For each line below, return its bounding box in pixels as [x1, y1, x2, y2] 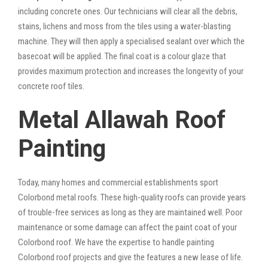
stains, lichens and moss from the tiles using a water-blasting [18, 20, 231, 32]
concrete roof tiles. [18, 80, 84, 92]
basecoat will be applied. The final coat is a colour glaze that [18, 50, 226, 62]
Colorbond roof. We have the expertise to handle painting [18, 236, 214, 248]
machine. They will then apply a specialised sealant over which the [18, 35, 245, 47]
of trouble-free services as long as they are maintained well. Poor [18, 206, 242, 218]
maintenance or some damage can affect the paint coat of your [18, 221, 237, 233]
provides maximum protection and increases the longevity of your [18, 65, 243, 77]
